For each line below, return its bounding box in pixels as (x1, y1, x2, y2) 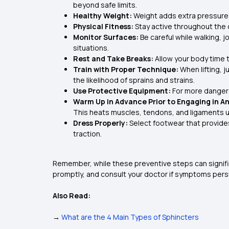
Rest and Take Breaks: (73, 54, 155, 64)
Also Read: (53, 191, 90, 201)
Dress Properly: (73, 118, 129, 128)
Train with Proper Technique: (73, 64, 180, 75)
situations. (73, 43, 109, 53)
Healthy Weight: (73, 11, 133, 21)
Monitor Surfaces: (73, 32, 140, 42)
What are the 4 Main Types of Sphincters (61, 212, 199, 222)
